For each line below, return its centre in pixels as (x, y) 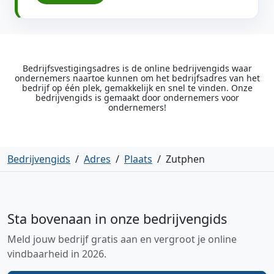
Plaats (138, 159)
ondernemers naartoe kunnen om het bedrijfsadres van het (137, 78)
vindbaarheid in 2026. (57, 254)
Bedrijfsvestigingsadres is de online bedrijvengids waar (137, 68)
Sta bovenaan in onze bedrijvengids (117, 219)
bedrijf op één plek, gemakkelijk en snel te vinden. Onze (137, 88)
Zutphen (185, 159)
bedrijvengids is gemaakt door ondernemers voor (137, 98)
